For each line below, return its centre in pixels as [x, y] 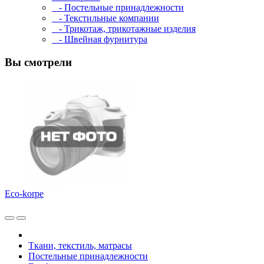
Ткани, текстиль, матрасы [80, 245]
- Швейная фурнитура [100, 39]
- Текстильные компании [105, 18]
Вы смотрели [38, 62]
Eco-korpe [24, 193]
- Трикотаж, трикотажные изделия [124, 29]
